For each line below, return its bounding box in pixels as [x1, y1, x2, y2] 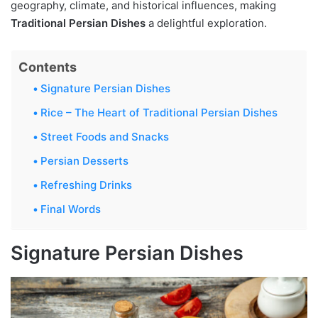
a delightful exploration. [146, 16, 267, 30]
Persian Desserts [40, 153, 128, 168]
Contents [18, 59, 77, 75]
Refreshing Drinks [40, 177, 132, 192]
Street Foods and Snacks [40, 129, 169, 143]
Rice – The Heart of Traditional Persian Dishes [40, 105, 278, 119]
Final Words [40, 202, 101, 216]
